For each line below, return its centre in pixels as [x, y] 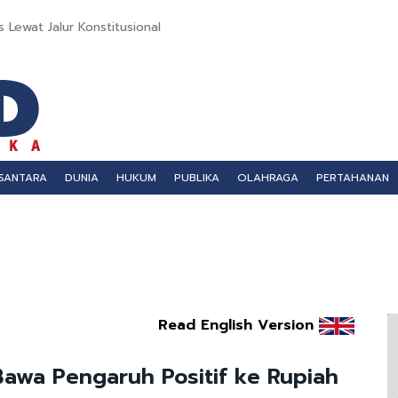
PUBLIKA [197, 178]
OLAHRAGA [268, 178]
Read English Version [235, 325]
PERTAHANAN [353, 178]
